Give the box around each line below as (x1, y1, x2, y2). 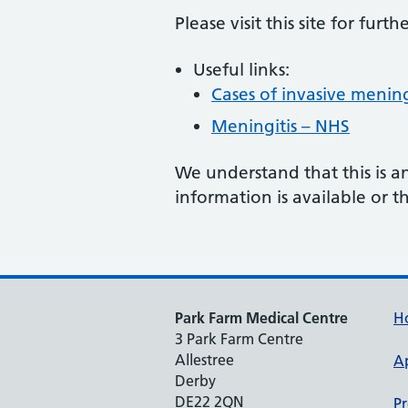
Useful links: (193, 59, 290, 80)
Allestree (175, 351, 234, 369)
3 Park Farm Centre (175, 330, 303, 348)
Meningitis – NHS (211, 116, 350, 137)
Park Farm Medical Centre (175, 309, 348, 327)
